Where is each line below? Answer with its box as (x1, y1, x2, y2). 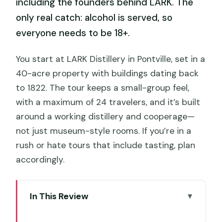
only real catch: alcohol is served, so (16, 11, 173, 24)
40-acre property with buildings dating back (16, 67, 199, 79)
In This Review (29, 190, 88, 202)
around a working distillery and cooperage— (16, 111, 195, 122)
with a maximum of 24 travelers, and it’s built (16, 96, 201, 108)
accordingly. (16, 154, 65, 165)
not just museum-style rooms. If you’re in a (16, 125, 192, 136)
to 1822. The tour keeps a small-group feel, (16, 82, 190, 93)
